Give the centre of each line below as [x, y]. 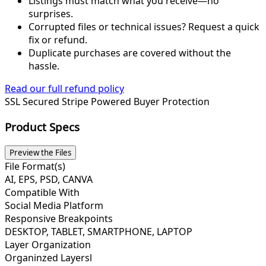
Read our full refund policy [64, 89]
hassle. [44, 66]
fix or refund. [58, 40]
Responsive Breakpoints [59, 218]
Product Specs [42, 126]
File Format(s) [35, 166]
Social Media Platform [54, 205]
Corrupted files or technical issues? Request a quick [144, 27]
